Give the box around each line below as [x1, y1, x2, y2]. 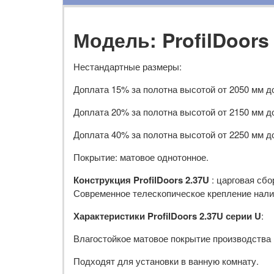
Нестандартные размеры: [73, 60, 182, 73]
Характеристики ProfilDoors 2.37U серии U [73, 209, 261, 223]
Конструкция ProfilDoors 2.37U [73, 173, 212, 187]
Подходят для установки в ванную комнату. [73, 254, 259, 268]
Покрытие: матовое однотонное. [73, 150, 209, 164]
